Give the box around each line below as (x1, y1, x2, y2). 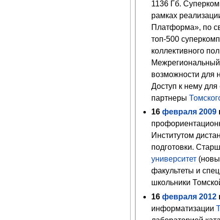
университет (151, 155, 197, 164)
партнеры (151, 93, 190, 102)
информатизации (151, 204, 217, 213)
